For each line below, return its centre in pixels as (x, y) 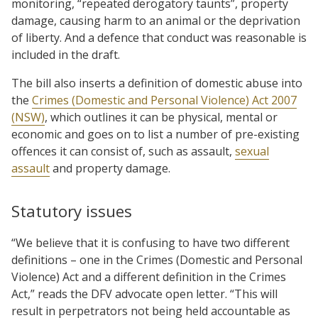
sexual (252, 151)
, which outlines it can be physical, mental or (161, 117)
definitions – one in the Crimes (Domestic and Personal (157, 259)
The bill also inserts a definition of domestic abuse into (157, 83)
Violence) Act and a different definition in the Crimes (149, 276)
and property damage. (110, 168)
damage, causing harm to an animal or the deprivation (156, 20)
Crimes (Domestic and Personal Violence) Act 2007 (164, 100)
